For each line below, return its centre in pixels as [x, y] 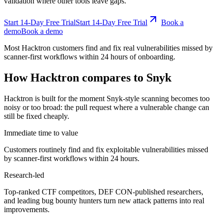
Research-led [24, 175]
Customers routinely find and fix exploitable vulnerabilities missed [106, 149]
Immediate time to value [41, 133]
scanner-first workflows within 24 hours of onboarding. [90, 56]
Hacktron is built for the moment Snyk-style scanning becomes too [107, 98]
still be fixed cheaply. [37, 116]
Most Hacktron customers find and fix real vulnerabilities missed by [108, 48]
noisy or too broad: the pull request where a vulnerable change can [107, 107]
